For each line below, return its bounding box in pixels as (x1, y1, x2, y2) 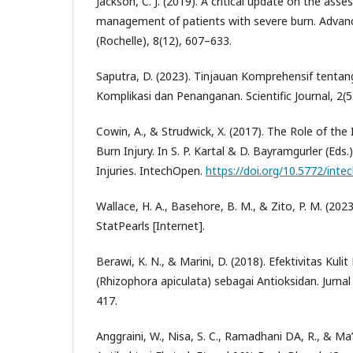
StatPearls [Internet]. (96, 217, 205, 233)
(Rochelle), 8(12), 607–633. (96, 32, 232, 48)
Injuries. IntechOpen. (96, 162, 206, 178)
